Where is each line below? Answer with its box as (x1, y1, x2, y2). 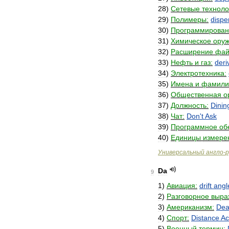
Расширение (171, 48, 213, 56)
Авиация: (167, 181, 197, 190)
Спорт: (167, 214, 189, 222)
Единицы (171, 133, 201, 142)
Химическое (171, 37, 211, 45)
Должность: (171, 101, 209, 109)
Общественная (171, 90, 221, 99)
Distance (191, 214, 219, 222)
